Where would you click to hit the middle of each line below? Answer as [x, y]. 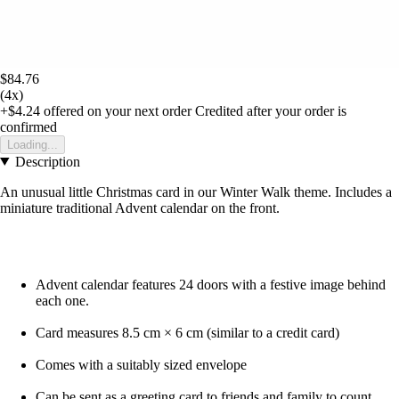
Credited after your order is [271, 110]
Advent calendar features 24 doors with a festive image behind [211, 284]
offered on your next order [116, 110]
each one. [62, 300]
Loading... [33, 144]
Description [47, 161]
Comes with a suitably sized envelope [141, 364]
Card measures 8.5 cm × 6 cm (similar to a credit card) [187, 332]
